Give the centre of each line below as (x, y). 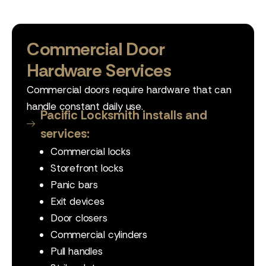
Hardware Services (99, 70)
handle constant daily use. (85, 106)
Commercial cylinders (99, 235)
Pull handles (77, 251)
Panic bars (74, 185)
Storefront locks (87, 168)
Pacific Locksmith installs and (123, 115)
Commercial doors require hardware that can (129, 90)
